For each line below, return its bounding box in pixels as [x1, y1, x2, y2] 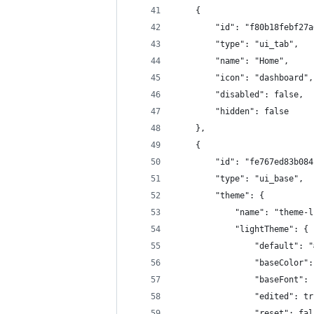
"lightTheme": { [176, 224, 308, 234]
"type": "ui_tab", [176, 39, 299, 49]
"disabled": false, [176, 90, 303, 100]
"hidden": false [176, 107, 289, 116]
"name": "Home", [176, 56, 289, 66]
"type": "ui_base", [176, 174, 303, 184]
